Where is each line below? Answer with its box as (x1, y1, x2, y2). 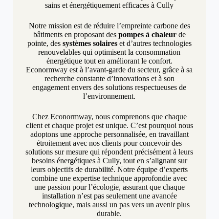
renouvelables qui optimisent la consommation (38, 48, 181, 57)
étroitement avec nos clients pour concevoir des (37, 139, 182, 148)
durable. (97, 209, 122, 218)
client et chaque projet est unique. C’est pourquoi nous (25, 121, 193, 130)
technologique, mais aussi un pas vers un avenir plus (29, 200, 190, 209)
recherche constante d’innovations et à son (44, 74, 175, 83)
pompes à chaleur (118, 30, 176, 39)
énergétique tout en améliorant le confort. (46, 57, 173, 66)
